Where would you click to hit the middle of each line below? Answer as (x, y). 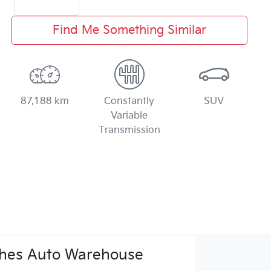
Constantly (129, 101)
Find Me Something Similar (129, 30)
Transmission (129, 130)
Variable (129, 116)
